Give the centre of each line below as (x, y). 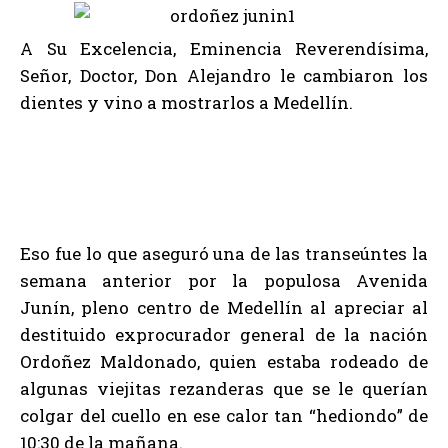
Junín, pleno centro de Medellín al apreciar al (224, 307)
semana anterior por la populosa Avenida (224, 280)
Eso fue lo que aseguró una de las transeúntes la (224, 253)
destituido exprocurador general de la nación (224, 334)
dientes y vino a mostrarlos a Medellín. (186, 102)
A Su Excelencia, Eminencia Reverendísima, (224, 48)
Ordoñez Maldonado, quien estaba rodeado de (224, 361)
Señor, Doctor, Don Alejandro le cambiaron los (224, 75)
